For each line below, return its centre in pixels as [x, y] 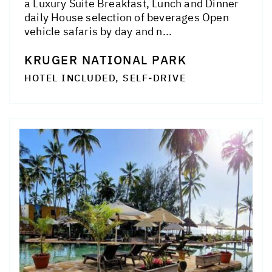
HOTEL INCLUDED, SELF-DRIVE [105, 78]
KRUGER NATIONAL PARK [105, 60]
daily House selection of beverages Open [127, 18]
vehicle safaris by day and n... [98, 32]
